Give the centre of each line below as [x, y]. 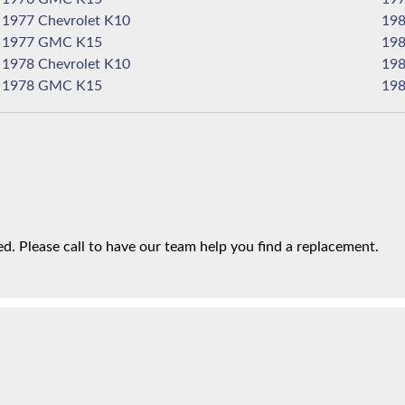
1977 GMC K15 [89, 42]
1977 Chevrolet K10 [118, 21]
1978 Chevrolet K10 [118, 64]
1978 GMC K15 [89, 86]
